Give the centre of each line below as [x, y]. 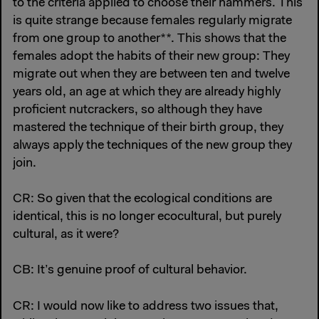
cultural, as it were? [66, 235]
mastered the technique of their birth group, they [148, 129]
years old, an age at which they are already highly [147, 93]
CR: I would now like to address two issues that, [146, 307]
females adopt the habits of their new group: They [151, 57]
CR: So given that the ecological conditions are [142, 200]
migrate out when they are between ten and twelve [151, 75]
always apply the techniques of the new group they [152, 146]
